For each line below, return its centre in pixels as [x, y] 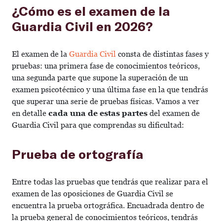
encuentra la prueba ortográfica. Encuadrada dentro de [108, 205]
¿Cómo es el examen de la [91, 11]
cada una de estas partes [98, 113]
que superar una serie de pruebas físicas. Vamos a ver [106, 101]
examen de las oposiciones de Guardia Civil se [92, 194]
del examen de [174, 113]
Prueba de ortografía [78, 154]
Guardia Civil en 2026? [82, 26]
